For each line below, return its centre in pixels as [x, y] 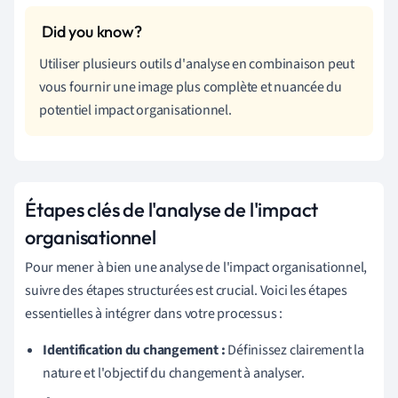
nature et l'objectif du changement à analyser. [174, 373]
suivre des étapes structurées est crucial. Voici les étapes [187, 290]
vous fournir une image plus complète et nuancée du [191, 87]
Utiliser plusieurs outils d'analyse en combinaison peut [197, 64]
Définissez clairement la [295, 350]
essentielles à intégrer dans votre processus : [154, 313]
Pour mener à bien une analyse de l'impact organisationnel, [196, 267]
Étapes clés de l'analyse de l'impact [172, 209]
